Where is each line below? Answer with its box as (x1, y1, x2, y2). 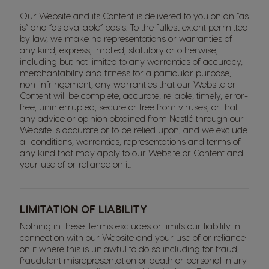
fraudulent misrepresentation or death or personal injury (20, 255, 247, 265)
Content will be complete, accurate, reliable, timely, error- (20, 90, 248, 101)
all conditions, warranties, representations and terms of (20, 136, 241, 147)
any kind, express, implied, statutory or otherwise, (20, 44, 218, 55)
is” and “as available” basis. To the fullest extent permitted (20, 22, 248, 32)
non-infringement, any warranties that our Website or (20, 79, 236, 89)
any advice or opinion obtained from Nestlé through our (20, 113, 244, 124)
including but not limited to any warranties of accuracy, (20, 56, 243, 67)
